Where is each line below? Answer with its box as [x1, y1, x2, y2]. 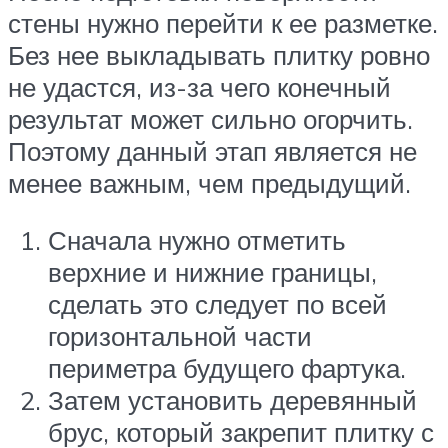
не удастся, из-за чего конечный [8, 70, 391, 103]
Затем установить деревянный [48, 384, 417, 417]
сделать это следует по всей [48, 288, 387, 321]
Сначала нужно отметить [48, 224, 346, 257]
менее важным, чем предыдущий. [8, 166, 411, 199]
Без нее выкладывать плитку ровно [8, 38, 430, 71]
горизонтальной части [48, 320, 312, 353]
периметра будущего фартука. [48, 352, 406, 385]
